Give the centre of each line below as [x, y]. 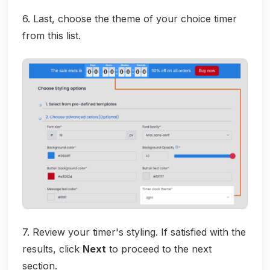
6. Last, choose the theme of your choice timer [130, 18]
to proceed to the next [159, 249]
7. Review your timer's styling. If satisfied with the [134, 232]
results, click [52, 249]
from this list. [52, 35]
